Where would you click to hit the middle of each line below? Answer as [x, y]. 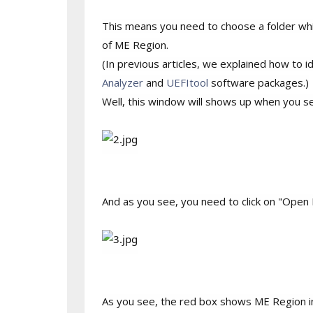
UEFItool [188, 82]
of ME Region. [135, 45]
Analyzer [122, 82]
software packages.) [260, 82]
